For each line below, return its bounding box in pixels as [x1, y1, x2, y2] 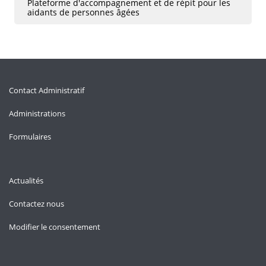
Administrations [9, 107, 65, 119]
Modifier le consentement [9, 221, 100, 232]
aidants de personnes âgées [27, 6, 140, 18]
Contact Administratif [9, 84, 84, 96]
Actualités [9, 175, 43, 186]
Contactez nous [9, 198, 64, 209]
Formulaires [9, 131, 51, 142]
